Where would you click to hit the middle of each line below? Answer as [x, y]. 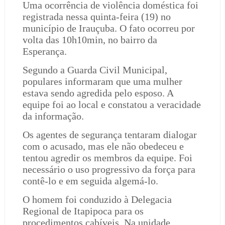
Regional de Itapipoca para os [83, 211]
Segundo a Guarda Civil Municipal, [95, 70]
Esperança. [44, 51]
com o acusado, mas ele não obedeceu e [103, 146]
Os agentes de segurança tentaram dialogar [109, 135]
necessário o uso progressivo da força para [109, 169]
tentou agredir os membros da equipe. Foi [107, 158]
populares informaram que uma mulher [102, 81]
